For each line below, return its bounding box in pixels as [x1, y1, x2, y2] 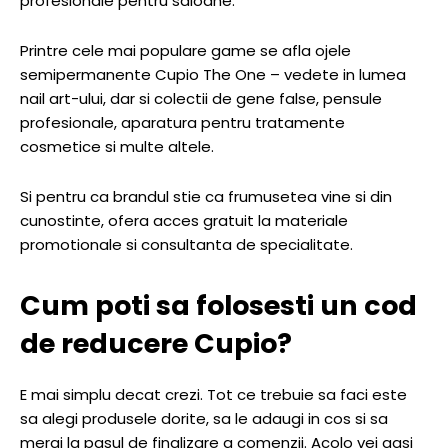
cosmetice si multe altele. [20, 136, 214, 158]
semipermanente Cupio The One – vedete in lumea [20, 64, 406, 86]
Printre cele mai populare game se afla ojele [20, 40, 351, 62]
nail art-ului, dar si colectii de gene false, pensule [20, 88, 382, 110]
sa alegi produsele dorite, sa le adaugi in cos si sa [20, 408, 388, 430]
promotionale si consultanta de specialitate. [20, 234, 353, 256]
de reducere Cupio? [20, 325, 292, 363]
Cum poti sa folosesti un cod [20, 287, 417, 325]
